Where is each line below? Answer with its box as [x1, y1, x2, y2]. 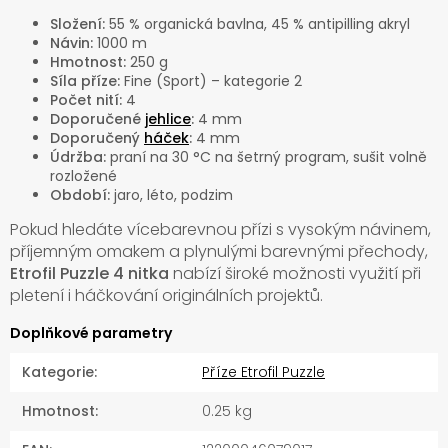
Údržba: [50, 147, 106, 168]
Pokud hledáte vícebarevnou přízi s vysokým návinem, [10, 218, 431, 242]
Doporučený [50, 128, 144, 149]
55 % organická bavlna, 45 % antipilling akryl [105, 14, 410, 35]
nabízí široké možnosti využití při [169, 262, 421, 286]
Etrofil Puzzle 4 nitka [10, 262, 169, 286]
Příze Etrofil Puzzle [202, 362, 325, 383]
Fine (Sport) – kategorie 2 [120, 71, 302, 92]
